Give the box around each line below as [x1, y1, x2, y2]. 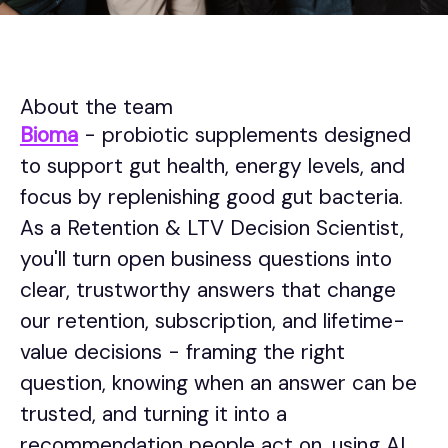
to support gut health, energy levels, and [20, 152, 405, 180]
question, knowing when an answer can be [20, 369, 417, 397]
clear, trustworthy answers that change [20, 276, 396, 304]
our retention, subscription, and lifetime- [20, 307, 405, 335]
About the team [20, 93, 173, 121]
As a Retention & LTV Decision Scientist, [20, 214, 404, 242]
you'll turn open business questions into [20, 245, 392, 273]
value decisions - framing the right [20, 338, 345, 366]
